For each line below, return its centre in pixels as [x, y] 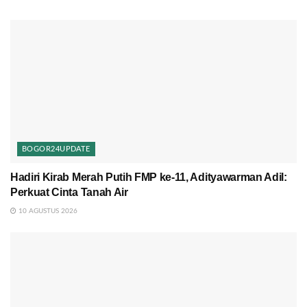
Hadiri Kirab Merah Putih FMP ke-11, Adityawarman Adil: [149, 177]
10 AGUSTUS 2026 [47, 211]
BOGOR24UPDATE [56, 149]
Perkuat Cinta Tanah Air [69, 192]
